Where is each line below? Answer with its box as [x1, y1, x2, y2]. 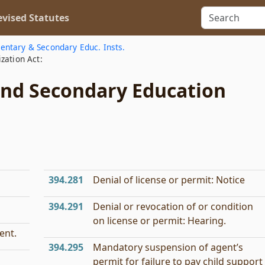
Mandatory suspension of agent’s [93, 241, 243, 254]
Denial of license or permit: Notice [93, 173, 245, 186]
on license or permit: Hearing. [93, 214, 226, 227]
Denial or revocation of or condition [93, 200, 253, 213]
